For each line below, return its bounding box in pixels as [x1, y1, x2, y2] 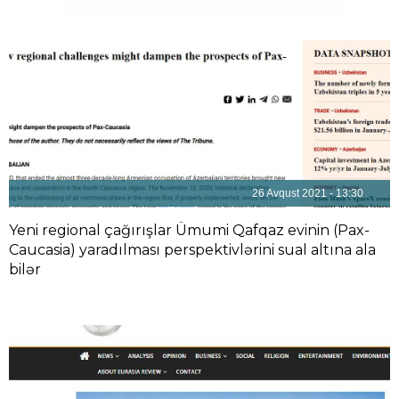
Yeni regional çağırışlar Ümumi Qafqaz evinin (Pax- [9, 222, 370, 239]
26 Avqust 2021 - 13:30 [252, 187, 363, 199]
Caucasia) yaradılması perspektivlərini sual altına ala [9, 241, 376, 258]
